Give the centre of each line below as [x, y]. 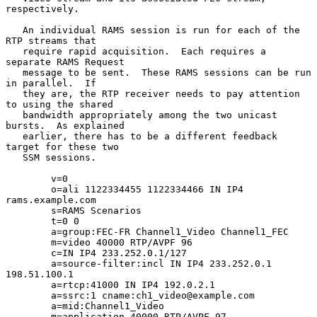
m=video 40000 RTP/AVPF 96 [28, 242]
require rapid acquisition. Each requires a [14, 51]
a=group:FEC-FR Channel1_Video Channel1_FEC [28, 231]
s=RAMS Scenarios [28, 210]
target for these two [62, 146]
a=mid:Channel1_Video [28, 306]
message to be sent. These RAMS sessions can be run [14, 72]
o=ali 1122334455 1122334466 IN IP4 [28, 189]
